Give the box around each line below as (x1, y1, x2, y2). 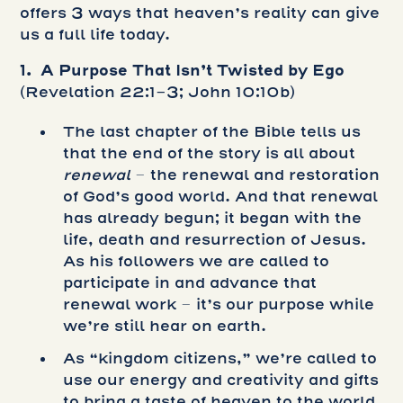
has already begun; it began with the (63, 209, 363, 227)
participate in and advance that (63, 273, 318, 291)
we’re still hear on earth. (63, 317, 267, 335)
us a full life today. (20, 25, 171, 43)
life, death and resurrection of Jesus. (63, 230, 367, 248)
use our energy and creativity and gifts (63, 371, 380, 389)
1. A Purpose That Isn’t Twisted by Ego (20, 61, 345, 79)
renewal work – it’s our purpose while (63, 295, 375, 313)
